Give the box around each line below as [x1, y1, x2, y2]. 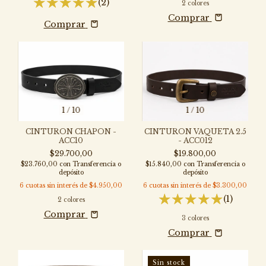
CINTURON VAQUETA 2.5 [144, 126, 246, 136]
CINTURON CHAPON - [26, 126, 116, 136]
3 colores [181, 214, 209, 222]
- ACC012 [178, 135, 213, 145]
